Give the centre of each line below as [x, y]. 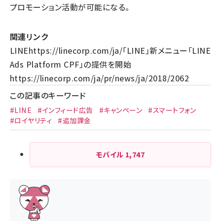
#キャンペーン [121, 110]
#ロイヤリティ [31, 120]
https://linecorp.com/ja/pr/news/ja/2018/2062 [100, 78]
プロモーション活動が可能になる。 [70, 7]
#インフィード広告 [65, 110]
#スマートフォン [172, 110]
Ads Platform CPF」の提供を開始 [71, 64]
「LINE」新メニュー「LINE [167, 50]
